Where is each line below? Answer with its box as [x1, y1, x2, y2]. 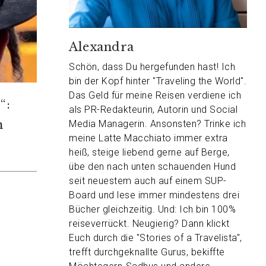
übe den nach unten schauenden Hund [69, 161, 236, 172]
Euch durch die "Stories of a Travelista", [69, 232, 242, 243]
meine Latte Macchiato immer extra [69, 132, 228, 144]
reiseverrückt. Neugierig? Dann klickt [69, 218, 230, 229]
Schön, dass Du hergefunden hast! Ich [69, 61, 235, 72]
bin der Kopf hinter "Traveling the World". [69, 75, 246, 87]
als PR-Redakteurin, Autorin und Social [69, 104, 237, 115]
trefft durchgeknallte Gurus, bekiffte [69, 246, 225, 258]
